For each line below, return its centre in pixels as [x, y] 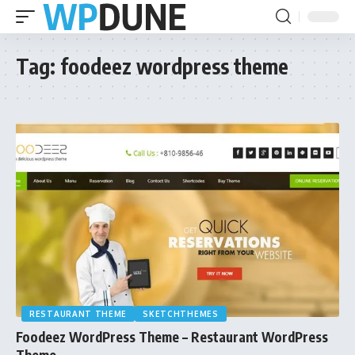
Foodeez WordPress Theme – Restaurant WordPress [172, 336]
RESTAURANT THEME [78, 313]
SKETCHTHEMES [181, 313]
